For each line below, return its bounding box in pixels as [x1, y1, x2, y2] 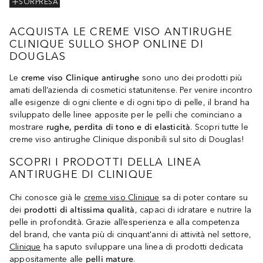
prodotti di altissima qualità [23, 204, 135, 215]
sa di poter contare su [159, 192, 248, 203]
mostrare [9, 122, 46, 132]
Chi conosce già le [9, 192, 84, 203]
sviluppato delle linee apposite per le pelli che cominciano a [9, 109, 242, 120]
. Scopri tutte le [190, 122, 248, 132]
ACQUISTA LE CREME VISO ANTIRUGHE [9, 25, 233, 38]
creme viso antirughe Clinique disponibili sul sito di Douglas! [9, 134, 244, 144]
